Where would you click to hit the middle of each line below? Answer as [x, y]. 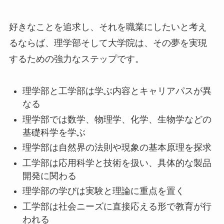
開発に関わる [49, 176]
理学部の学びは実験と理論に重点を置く [103, 191]
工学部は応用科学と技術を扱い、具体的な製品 [117, 163]
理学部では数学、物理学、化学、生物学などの [117, 119]
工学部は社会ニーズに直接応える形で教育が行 [117, 206]
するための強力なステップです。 [76, 59]
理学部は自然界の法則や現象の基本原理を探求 [117, 148]
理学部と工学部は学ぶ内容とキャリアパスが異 [117, 91]
